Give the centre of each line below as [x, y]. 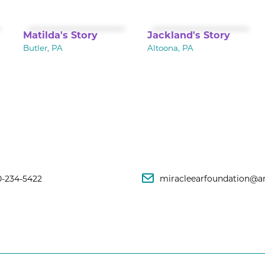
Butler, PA [43, 49]
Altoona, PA [170, 49]
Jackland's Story [188, 36]
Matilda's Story [61, 36]
